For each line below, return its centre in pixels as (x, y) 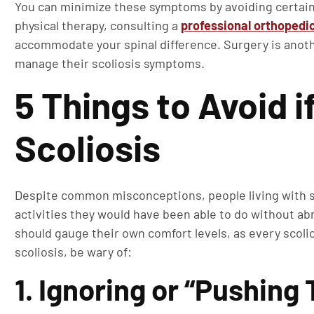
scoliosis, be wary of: (73, 251)
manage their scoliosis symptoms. (110, 63)
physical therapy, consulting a (98, 25)
